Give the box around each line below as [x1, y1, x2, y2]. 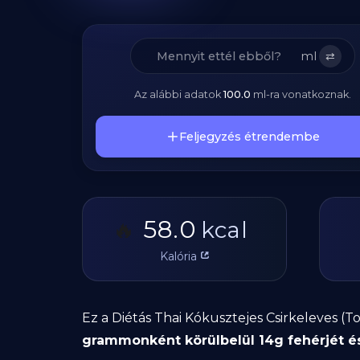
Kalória [160, 248, 197, 264]
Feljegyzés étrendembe [178, 129, 320, 144]
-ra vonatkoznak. [266, 88, 351, 100]
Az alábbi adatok [134, 88, 223, 100]
